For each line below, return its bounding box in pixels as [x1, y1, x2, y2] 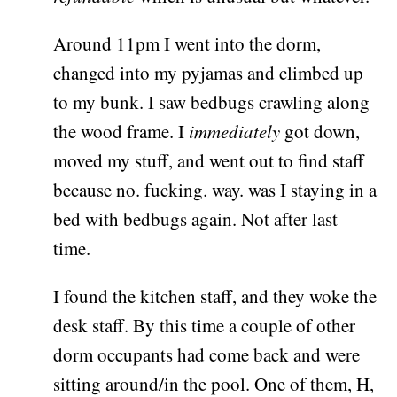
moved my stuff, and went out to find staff [53, 148, 365, 174]
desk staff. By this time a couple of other [53, 313, 356, 339]
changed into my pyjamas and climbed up [53, 60, 364, 86]
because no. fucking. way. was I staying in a [53, 177, 378, 203]
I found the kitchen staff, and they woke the [53, 284, 378, 309]
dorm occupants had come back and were [53, 342, 361, 368]
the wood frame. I [53, 119, 190, 144]
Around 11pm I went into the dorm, [53, 31, 322, 57]
